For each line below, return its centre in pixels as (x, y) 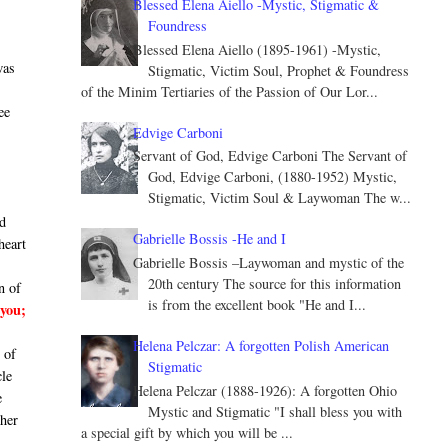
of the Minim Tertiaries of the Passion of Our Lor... (229, 91)
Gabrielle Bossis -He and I (210, 239)
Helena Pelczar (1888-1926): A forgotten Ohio (265, 391)
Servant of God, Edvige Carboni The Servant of (270, 156)
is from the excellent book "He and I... (257, 305)
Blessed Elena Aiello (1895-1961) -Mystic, (257, 49)
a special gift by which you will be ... (186, 433)
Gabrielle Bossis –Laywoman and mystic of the (269, 263)
